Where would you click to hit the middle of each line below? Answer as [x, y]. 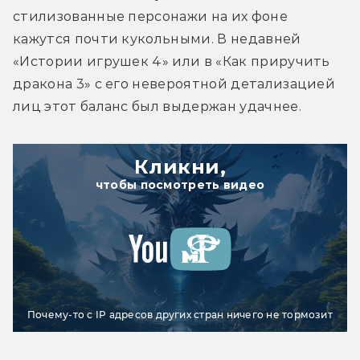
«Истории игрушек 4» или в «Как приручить [172, 61]
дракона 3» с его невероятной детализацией [174, 84]
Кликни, [180, 166]
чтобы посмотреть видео [180, 184]
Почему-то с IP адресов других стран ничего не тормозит [180, 314]
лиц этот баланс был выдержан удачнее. [157, 106]
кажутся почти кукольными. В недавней [157, 39]
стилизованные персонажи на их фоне [150, 16]
